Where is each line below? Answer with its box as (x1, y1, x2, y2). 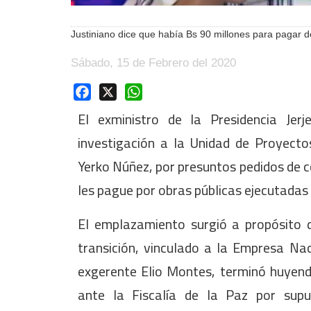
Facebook (91, 85, 140, 97)
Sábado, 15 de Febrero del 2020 (71, 56, 236, 70)
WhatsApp (142, 85, 194, 97)
